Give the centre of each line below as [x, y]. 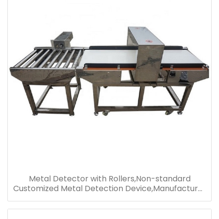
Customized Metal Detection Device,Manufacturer [109, 188]
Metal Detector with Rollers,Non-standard [109, 178]
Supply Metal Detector [109, 198]
